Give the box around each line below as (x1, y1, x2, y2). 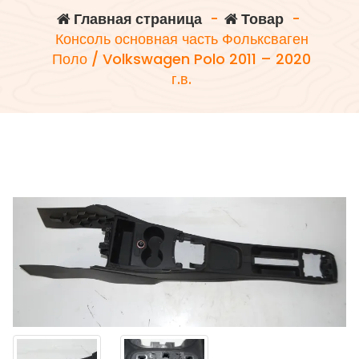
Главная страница (70, 9, 202, 30)
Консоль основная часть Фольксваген (54, 29, 309, 50)
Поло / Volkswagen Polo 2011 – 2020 (52, 49, 312, 70)
